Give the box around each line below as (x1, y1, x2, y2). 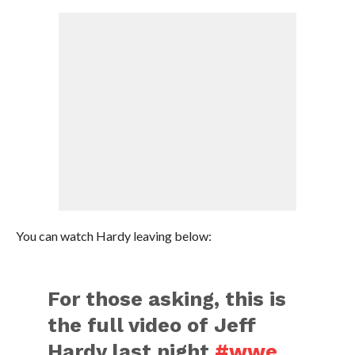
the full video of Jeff (48, 313, 257, 337)
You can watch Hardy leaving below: (15, 228, 212, 243)
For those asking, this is (48, 287, 287, 311)
